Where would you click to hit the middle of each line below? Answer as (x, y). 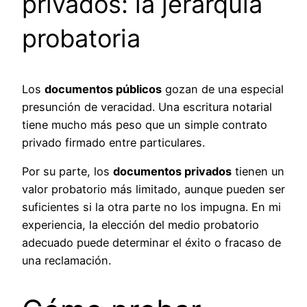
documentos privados (172, 172)
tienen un (258, 172)
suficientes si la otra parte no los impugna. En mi (151, 207)
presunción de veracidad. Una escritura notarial (147, 107)
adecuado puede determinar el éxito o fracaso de (151, 243)
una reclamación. (66, 261)
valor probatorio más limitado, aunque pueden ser (153, 189)
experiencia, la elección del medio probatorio (140, 225)
